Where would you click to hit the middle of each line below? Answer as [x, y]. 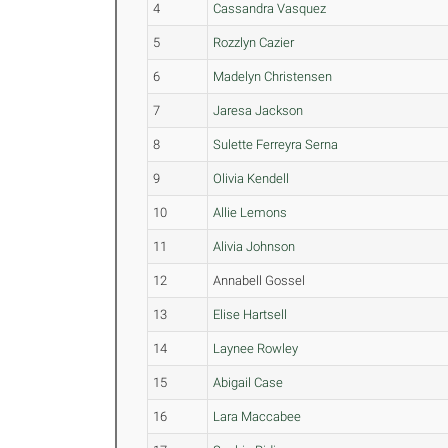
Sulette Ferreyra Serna [276, 144]
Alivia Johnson [254, 246]
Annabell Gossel [259, 280]
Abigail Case [248, 382]
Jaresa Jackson [258, 110]
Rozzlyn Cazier [254, 42]
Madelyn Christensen [273, 76]
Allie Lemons [250, 212]
